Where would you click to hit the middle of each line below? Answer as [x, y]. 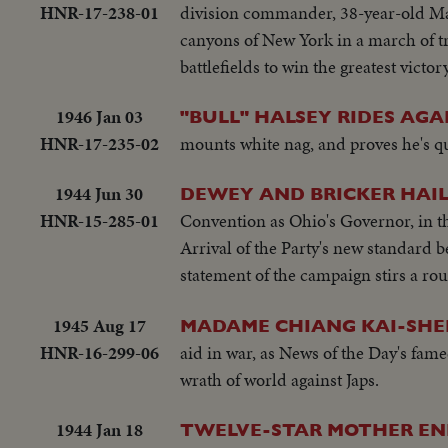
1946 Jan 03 [99, 116]
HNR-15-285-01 [99, 221]
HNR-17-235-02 [99, 143]
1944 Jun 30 [99, 194]
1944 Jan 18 [99, 430]
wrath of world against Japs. [279, 379]
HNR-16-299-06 [99, 352]
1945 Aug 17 [99, 325]
